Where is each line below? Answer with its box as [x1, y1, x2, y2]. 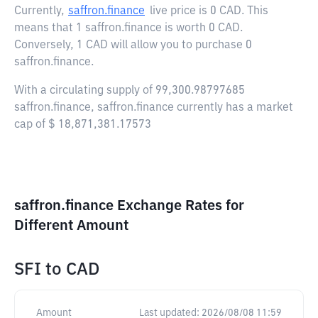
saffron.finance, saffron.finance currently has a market [14, 102, 293, 114]
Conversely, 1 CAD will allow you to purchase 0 [14, 40, 252, 51]
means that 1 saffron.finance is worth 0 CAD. [14, 23, 243, 34]
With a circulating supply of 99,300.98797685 [14, 85, 245, 97]
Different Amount [14, 219, 128, 233]
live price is [150, 6, 210, 17]
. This [241, 6, 268, 17]
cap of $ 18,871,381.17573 [14, 119, 151, 131]
